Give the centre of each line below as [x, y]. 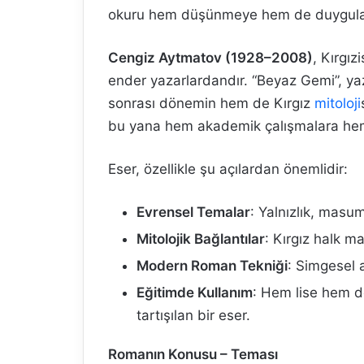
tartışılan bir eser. [193, 315]
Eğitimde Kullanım [195, 292]
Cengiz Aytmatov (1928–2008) [210, 58]
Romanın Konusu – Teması [193, 354]
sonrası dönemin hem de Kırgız [211, 103]
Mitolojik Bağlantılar [201, 239]
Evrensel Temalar [193, 212]
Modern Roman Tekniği [212, 266]
